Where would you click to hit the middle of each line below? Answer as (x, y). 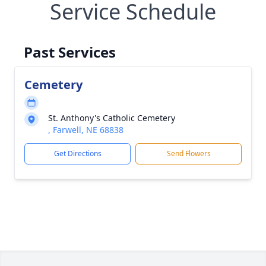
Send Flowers (189, 153)
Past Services (70, 52)
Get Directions (77, 153)
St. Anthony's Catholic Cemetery (112, 118)
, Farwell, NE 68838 (86, 130)
